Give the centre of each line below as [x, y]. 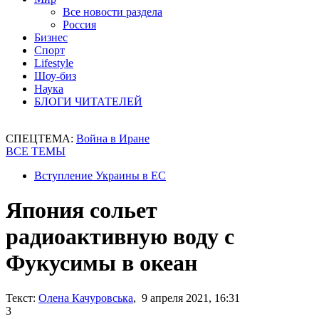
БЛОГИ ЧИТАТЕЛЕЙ [88, 101]
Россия [79, 25]
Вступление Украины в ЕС [100, 176]
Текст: [21, 298]
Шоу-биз [55, 76]
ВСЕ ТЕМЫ [36, 151]
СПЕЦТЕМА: [41, 138]
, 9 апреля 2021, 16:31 [187, 298]
